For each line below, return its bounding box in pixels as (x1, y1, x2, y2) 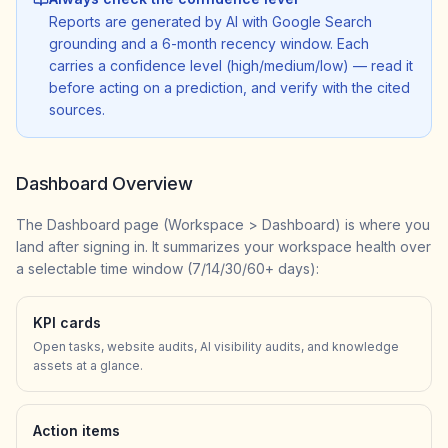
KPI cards (33, 313, 101, 331)
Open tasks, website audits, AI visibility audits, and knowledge (33, 338, 399, 354)
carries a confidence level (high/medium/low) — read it (49, 56, 413, 74)
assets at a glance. (33, 357, 143, 373)
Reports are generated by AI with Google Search (49, 12, 372, 30)
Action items (33, 421, 120, 439)
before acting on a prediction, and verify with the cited (49, 78, 410, 96)
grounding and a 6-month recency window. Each (49, 34, 369, 52)
